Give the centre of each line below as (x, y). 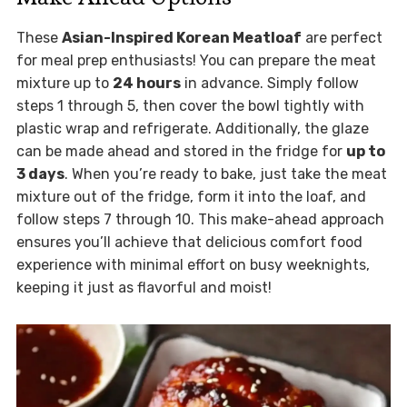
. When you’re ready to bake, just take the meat (225, 174)
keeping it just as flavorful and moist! (144, 288)
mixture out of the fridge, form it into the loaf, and (191, 197)
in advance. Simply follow (269, 84)
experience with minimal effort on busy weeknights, (193, 265)
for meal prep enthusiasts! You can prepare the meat (196, 61)
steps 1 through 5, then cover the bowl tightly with (190, 106)
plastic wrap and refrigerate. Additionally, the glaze (192, 129)
